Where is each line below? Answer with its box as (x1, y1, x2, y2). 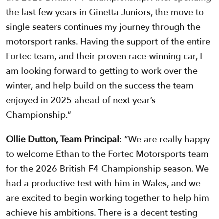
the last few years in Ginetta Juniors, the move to (6, 6, 204, 19)
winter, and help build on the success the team (6, 80, 194, 92)
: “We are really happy (119, 133, 210, 146)
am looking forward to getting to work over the (6, 65, 197, 78)
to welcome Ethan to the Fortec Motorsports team (6, 148, 209, 161)
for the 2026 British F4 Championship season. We (6, 163, 209, 175)
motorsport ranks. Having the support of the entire (6, 36, 210, 48)
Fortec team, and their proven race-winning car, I (6, 50, 202, 63)
